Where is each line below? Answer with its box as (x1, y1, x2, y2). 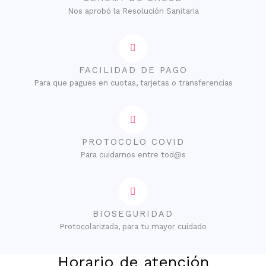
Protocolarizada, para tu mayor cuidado (59, 221, 207, 231)
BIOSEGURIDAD (93, 208, 173, 219)
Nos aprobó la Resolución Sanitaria (67, 6, 199, 15)
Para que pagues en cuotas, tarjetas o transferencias (33, 78, 233, 87)
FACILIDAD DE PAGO (78, 64, 188, 75)
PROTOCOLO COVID (81, 136, 185, 147)
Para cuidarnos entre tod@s (80, 150, 186, 159)
